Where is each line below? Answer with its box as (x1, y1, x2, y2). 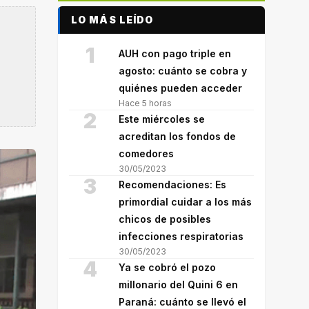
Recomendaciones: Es (119, 179, 226, 190)
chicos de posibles (119, 213, 211, 225)
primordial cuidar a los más (119, 196, 252, 208)
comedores (119, 148, 174, 159)
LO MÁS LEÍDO (71, 14, 154, 26)
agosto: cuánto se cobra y (119, 65, 247, 77)
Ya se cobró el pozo (119, 261, 216, 273)
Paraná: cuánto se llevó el (119, 296, 246, 308)
